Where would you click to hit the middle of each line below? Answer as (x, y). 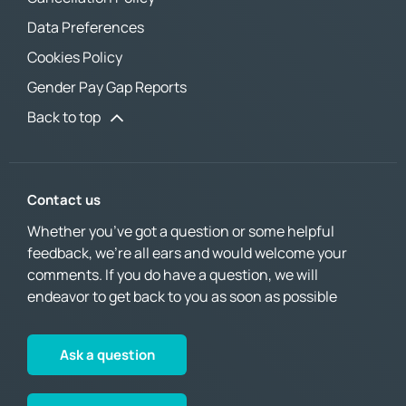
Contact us (64, 200)
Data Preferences (86, 27)
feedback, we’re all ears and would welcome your (187, 253)
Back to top (64, 116)
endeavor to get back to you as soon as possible (182, 297)
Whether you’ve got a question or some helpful (181, 232)
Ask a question (107, 354)
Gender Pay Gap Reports (107, 87)
